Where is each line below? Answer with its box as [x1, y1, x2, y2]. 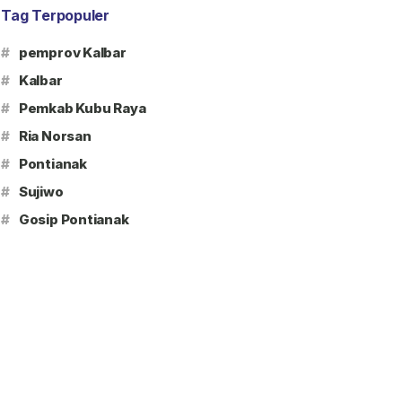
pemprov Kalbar [18, 44, 127, 61]
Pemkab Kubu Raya [18, 100, 146, 117]
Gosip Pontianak [18, 211, 129, 228]
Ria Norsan [18, 127, 92, 144]
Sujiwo [18, 183, 64, 200]
